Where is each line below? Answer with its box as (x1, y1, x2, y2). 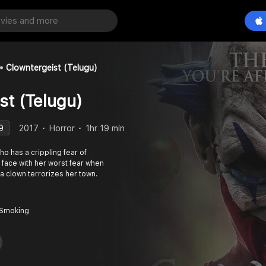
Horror (49, 123, 75, 133)
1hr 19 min (85, 123, 125, 133)
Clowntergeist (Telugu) (6, 63, 97, 72)
